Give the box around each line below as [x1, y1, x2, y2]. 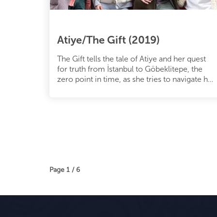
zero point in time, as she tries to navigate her [57, 74, 215, 84]
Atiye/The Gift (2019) [57, 33, 160, 46]
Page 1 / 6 [49, 165, 80, 174]
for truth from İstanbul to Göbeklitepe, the [57, 64, 202, 74]
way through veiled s [57, 84, 129, 94]
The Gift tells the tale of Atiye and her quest [57, 54, 206, 63]
